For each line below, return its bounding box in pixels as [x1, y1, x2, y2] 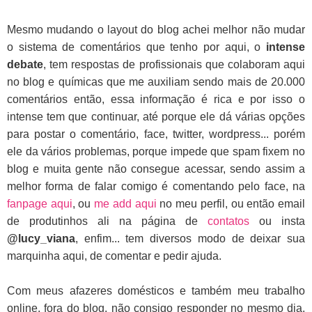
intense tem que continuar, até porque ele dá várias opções [7, 110, 305, 123]
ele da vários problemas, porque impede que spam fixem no [7, 145, 305, 157]
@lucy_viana [7, 232, 75, 244]
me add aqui [94, 197, 160, 210]
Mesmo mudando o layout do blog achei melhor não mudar [7, 23, 305, 36]
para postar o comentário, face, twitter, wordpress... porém [7, 127, 305, 140]
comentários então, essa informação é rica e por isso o [7, 93, 305, 105]
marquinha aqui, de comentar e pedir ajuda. [7, 249, 221, 262]
